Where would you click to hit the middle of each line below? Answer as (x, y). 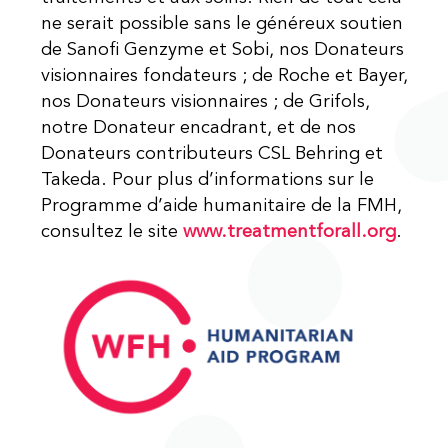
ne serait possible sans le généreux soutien (222, 24)
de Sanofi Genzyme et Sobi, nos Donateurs (223, 50)
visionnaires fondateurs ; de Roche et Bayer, (225, 76)
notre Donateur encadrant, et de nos (199, 128)
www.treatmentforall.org (290, 232)
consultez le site (112, 232)
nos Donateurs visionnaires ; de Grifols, (206, 102)
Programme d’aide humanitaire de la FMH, (222, 206)
